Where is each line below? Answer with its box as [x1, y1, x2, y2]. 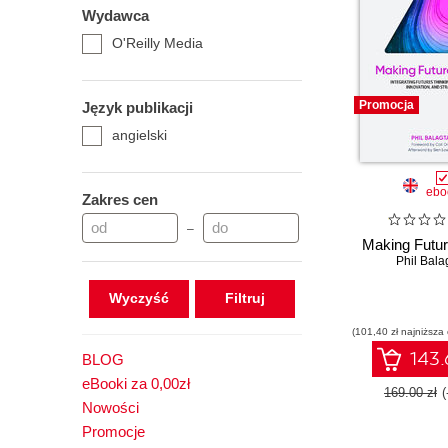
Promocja [359, 98, 414, 112]
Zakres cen [82, 191, 158, 208]
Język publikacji [82, 99, 193, 116]
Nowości [82, 399, 139, 416]
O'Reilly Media [112, 35, 203, 51]
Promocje [82, 423, 145, 440]
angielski [112, 127, 167, 143]
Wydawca [82, 7, 149, 24]
